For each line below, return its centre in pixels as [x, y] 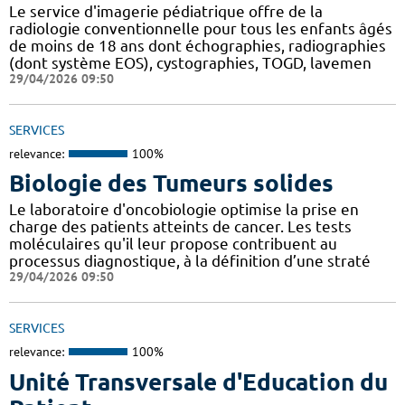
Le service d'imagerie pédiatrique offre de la [166, 11]
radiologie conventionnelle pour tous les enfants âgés [201, 28]
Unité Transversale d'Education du [198, 381]
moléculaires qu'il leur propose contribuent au [173, 244]
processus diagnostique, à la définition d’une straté [190, 261]
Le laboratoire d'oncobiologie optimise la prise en [184, 210]
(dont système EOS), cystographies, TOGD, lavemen [190, 62]
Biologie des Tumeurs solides [171, 184]
